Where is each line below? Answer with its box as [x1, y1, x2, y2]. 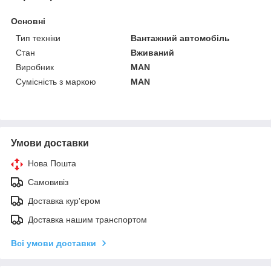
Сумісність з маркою [16, 76, 96, 87]
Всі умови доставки [11, 238, 96, 248]
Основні [11, 16, 45, 26]
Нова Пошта [28, 158, 76, 168]
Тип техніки [16, 33, 60, 43]
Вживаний [131, 47, 175, 57]
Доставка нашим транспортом [28, 214, 147, 224]
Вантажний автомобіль [131, 33, 230, 43]
